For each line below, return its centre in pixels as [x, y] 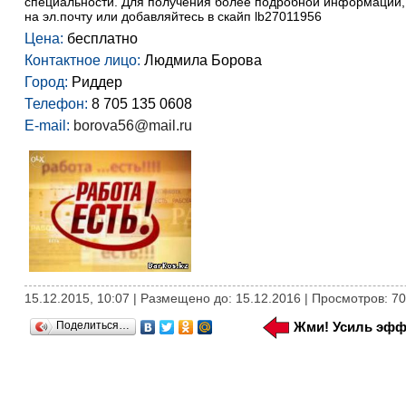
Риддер [95, 82]
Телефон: [56, 104]
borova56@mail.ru [132, 126]
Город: [46, 82]
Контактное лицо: [82, 60]
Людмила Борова [201, 60]
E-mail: [47, 126]
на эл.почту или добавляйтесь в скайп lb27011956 [173, 16]
